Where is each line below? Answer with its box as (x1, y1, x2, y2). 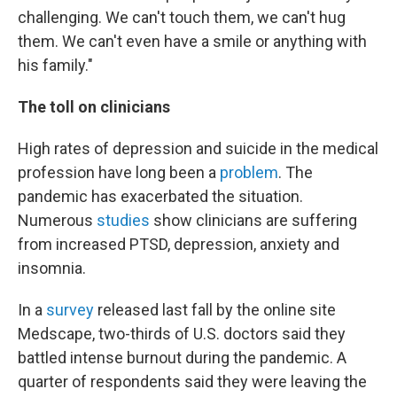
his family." (18, 56, 93, 74)
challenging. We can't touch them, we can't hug (18, 8, 346, 27)
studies (97, 211, 150, 230)
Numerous (18, 211, 97, 230)
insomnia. (18, 259, 86, 277)
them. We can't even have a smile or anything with (18, 32, 367, 51)
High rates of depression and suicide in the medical (18, 139, 378, 158)
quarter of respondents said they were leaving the (18, 372, 367, 391)
